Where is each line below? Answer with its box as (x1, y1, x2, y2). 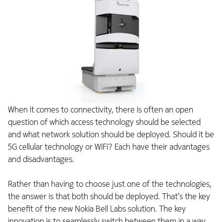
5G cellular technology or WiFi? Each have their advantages (8, 142, 210, 153)
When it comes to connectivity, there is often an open (8, 105, 193, 115)
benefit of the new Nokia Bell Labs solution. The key (8, 204, 186, 215)
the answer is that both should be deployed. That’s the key (8, 191, 210, 202)
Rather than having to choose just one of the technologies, (8, 179, 212, 190)
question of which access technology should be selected (8, 117, 201, 128)
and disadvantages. (8, 154, 74, 165)
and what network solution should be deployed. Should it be (8, 129, 214, 140)
